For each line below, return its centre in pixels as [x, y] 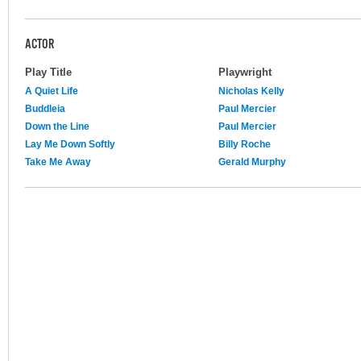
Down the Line [57, 126]
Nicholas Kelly [251, 91]
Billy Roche [245, 144]
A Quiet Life [52, 91]
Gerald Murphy [252, 162]
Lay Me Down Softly [70, 144]
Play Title [48, 72]
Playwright [245, 72]
